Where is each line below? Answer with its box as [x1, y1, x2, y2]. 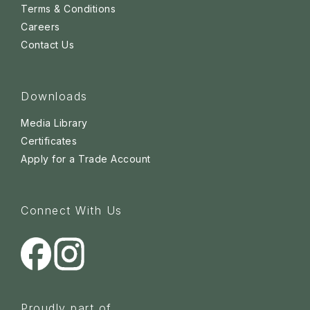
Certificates [21, 135, 77, 147]
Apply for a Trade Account [21, 153, 151, 165]
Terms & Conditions [21, 3, 116, 15]
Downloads [21, 89, 88, 104]
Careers [21, 21, 60, 33]
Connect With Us [21, 203, 122, 218]
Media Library [21, 117, 88, 129]
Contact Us [21, 39, 74, 51]
